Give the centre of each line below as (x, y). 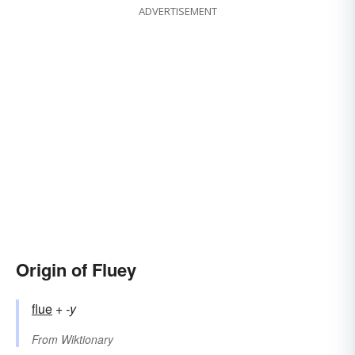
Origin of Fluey (76, 270)
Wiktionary (87, 340)
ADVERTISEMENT (177, 11)
